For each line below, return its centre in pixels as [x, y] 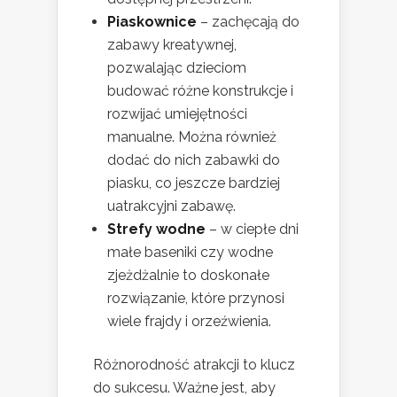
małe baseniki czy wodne [190, 252]
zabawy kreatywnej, [172, 44]
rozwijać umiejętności [177, 113]
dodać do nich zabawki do [194, 160]
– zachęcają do [248, 21]
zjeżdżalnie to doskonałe [188, 275]
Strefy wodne [156, 229]
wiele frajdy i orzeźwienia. [189, 321]
